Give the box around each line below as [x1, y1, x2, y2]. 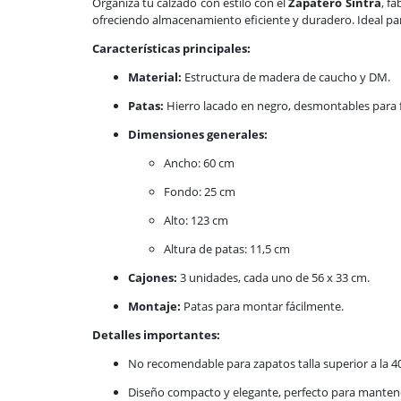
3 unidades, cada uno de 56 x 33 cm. [177, 269, 370, 286]
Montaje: [128, 298, 181, 315]
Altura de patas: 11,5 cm [164, 241, 290, 258]
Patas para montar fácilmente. [181, 298, 344, 315]
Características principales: [92, 40, 251, 57]
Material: [128, 69, 182, 86]
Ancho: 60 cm [164, 155, 235, 172]
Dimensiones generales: [128, 126, 268, 143]
